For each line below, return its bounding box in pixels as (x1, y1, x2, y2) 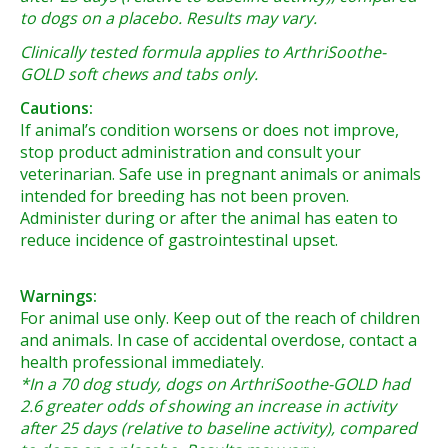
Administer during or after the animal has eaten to (20, 207, 398, 230)
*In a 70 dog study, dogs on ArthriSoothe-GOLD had (20, 373, 410, 396)
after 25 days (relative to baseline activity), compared (20, 417, 417, 440)
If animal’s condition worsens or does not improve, (20, 119, 399, 142)
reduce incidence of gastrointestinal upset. (20, 229, 338, 252)
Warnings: (20, 285, 97, 308)
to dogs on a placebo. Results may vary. (20, 7, 317, 30)
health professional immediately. (20, 351, 264, 374)
